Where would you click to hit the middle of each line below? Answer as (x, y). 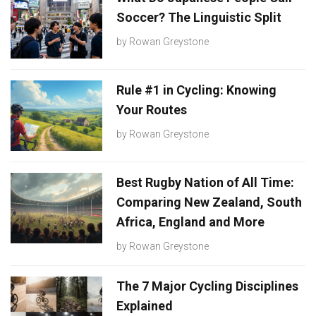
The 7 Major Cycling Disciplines (207, 286)
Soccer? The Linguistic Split (199, 17)
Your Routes (152, 109)
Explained (145, 305)
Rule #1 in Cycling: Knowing (196, 90)
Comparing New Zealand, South (209, 202)
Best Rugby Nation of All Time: (205, 182)
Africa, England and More (190, 221)
